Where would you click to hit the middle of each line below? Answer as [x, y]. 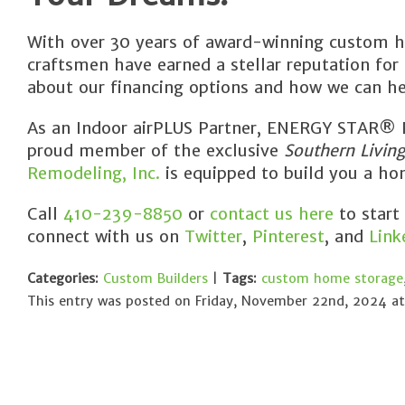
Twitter [211, 236]
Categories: [63, 278]
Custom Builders [155, 278]
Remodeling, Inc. [94, 173]
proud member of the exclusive [155, 151]
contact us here [269, 214]
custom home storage [332, 278]
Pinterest [286, 236]
